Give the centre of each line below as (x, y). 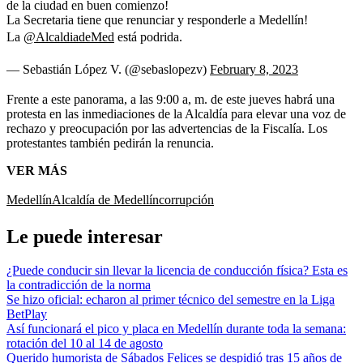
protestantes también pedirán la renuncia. (110, 143)
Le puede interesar (85, 236)
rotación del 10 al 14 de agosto (85, 344)
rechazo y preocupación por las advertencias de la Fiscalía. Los (167, 128)
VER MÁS (37, 170)
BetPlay (27, 314)
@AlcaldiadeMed (69, 36)
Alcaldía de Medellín (105, 199)
